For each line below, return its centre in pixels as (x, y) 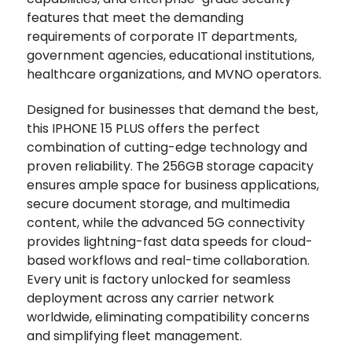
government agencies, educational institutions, (170, 55)
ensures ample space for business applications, (173, 185)
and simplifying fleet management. (134, 335)
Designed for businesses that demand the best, (172, 109)
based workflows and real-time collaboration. (168, 260)
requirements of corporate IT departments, (162, 36)
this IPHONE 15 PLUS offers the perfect (143, 128)
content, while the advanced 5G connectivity (166, 222)
